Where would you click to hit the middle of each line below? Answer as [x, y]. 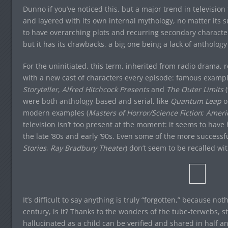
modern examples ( [55, 113]
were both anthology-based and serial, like [96, 101]
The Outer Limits [195, 89]
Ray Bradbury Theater [88, 148]
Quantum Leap [196, 101]
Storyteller [40, 89]
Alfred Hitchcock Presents [105, 89]
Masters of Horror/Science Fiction [145, 113]
